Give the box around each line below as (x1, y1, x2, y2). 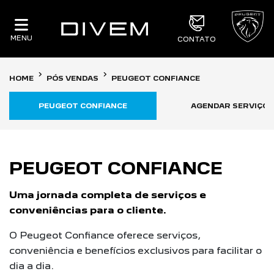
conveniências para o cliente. (9, 204, 166, 216)
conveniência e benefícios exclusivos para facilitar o (9, 245, 262, 256)
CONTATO (177, 34, 216, 43)
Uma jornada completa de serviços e (9, 189, 206, 201)
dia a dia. (9, 260, 54, 272)
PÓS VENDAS (46, 74, 98, 83)
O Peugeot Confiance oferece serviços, (9, 229, 201, 241)
